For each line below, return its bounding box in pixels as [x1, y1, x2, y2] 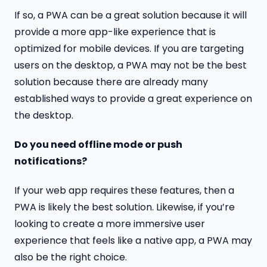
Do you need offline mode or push [14, 137, 182, 151]
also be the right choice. [14, 250, 127, 264]
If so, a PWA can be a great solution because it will [14, 8, 247, 22]
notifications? [14, 154, 87, 168]
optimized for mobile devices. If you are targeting [14, 41, 244, 55]
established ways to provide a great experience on [14, 91, 252, 105]
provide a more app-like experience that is [14, 24, 216, 39]
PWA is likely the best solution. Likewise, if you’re [14, 200, 235, 214]
